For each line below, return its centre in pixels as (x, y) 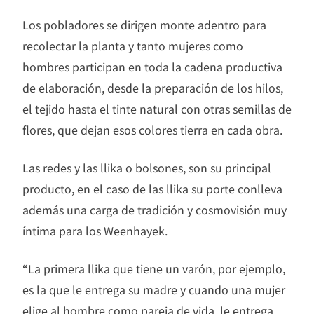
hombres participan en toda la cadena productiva (152, 67)
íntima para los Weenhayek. (95, 231)
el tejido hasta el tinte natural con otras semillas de (157, 109)
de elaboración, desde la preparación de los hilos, (153, 88)
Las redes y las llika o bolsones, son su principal (147, 168)
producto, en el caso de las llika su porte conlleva (152, 189)
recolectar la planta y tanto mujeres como (133, 46)
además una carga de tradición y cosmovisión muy (155, 210)
